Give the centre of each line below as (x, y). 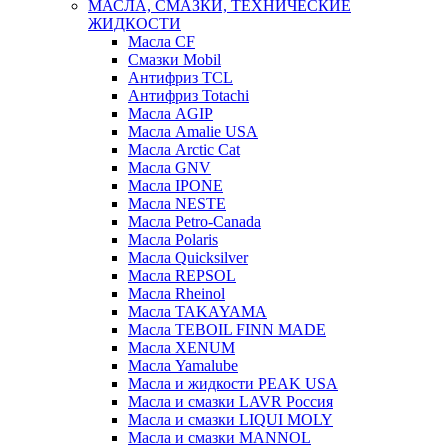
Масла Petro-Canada (194, 221)
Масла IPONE (175, 185)
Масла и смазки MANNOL (219, 437)
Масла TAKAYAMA (197, 311)
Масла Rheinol (176, 293)
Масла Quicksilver (188, 257)
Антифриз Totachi (188, 95)
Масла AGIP (170, 113)
